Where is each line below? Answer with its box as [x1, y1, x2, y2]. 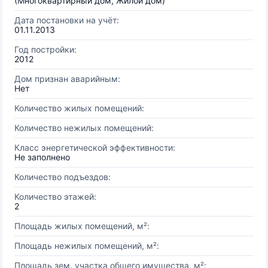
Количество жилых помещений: [14, 103, 144, 113]
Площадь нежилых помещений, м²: [14, 240, 159, 251]
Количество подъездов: [14, 172, 111, 182]
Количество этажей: [14, 191, 96, 202]
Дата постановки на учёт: [14, 15, 119, 25]
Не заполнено [14, 152, 70, 162]
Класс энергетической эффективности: [14, 142, 175, 153]
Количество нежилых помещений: [14, 123, 154, 133]
